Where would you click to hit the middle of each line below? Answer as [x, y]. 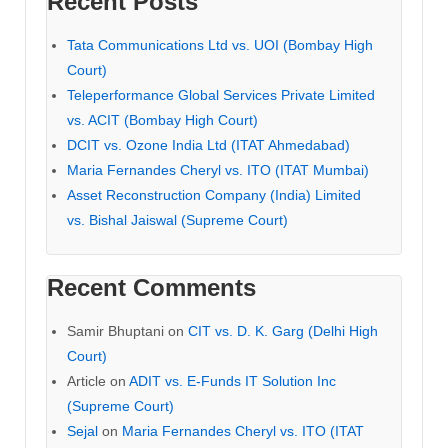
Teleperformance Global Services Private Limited [221, 95]
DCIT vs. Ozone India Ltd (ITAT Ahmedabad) [208, 145]
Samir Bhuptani [115, 331]
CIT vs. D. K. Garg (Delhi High [283, 331]
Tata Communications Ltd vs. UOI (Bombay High [220, 45]
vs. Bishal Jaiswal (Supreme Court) [177, 220]
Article [86, 381]
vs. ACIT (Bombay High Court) [162, 120]
